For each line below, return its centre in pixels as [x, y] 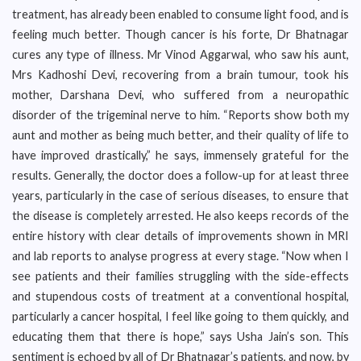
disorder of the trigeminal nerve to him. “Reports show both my [180, 115]
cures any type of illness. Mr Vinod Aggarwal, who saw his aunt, [180, 54]
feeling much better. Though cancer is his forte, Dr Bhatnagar [180, 34]
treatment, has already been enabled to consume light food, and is [180, 14]
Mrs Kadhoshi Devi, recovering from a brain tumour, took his [180, 75]
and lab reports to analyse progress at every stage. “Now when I [180, 256]
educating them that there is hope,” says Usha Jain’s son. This [180, 336]
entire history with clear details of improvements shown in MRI [180, 236]
